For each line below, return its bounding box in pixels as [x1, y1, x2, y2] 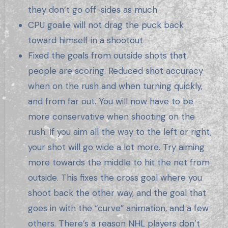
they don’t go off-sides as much [28, 4, 158, 15]
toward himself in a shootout [28, 34, 144, 46]
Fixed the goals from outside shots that [28, 49, 187, 61]
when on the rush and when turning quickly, [28, 80, 203, 92]
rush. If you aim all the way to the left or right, [28, 126, 212, 137]
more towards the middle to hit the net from [28, 156, 210, 168]
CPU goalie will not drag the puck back [28, 19, 184, 31]
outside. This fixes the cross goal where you [28, 172, 203, 183]
